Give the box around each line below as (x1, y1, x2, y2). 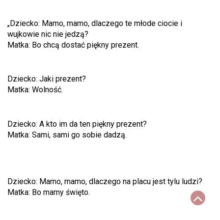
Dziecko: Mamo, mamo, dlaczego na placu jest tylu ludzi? (7, 177, 202, 187)
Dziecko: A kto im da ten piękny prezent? (7, 119, 147, 129)
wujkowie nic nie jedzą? (7, 29, 88, 39)
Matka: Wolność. (7, 85, 63, 95)
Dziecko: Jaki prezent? (7, 74, 86, 84)
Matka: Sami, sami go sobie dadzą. (7, 130, 127, 140)
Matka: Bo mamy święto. (7, 188, 90, 197)
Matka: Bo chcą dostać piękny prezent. (7, 40, 139, 50)
